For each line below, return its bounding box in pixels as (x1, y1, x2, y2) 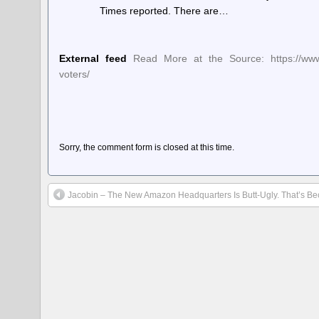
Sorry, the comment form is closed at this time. (59, 142, 235, 152)
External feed (59, 52, 127, 64)
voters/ (59, 68, 90, 80)
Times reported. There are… (99, 5, 229, 16)
